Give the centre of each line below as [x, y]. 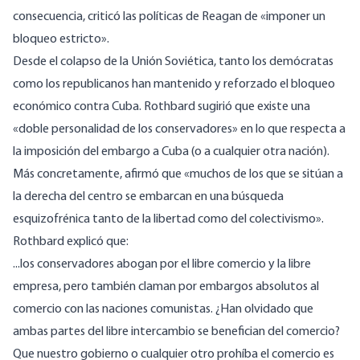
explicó [85, 242]
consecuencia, [50, 17]
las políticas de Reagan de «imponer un [223, 17]
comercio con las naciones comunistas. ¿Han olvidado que [163, 310]
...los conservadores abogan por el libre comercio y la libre [162, 265]
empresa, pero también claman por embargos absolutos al [166, 287]
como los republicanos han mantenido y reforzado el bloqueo [174, 85]
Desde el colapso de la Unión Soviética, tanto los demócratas [173, 62]
